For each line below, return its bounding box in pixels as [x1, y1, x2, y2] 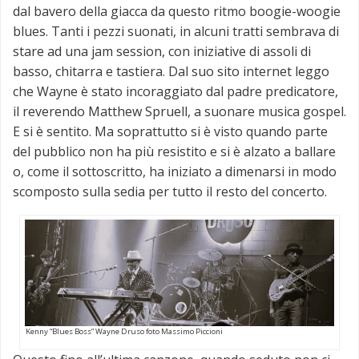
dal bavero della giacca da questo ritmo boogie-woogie [13, 2, 341, 20]
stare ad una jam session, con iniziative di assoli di [13, 42, 311, 60]
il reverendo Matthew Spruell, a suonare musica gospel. [13, 102, 346, 120]
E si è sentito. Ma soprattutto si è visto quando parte [13, 122, 328, 140]
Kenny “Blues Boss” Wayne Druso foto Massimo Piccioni [26, 326, 224, 337]
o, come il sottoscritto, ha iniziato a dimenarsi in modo [13, 162, 337, 180]
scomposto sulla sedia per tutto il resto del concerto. [13, 182, 327, 200]
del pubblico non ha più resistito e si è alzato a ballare [13, 142, 336, 160]
